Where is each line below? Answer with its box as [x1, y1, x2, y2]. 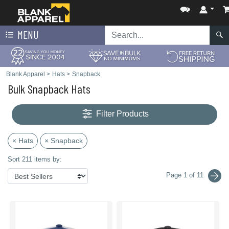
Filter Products [96, 109, 149, 119]
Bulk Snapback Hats [8, 81, 90, 96]
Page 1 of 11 [166, 171, 204, 179]
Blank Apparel [6, 71, 45, 78]
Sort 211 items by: [8, 155, 62, 163]
